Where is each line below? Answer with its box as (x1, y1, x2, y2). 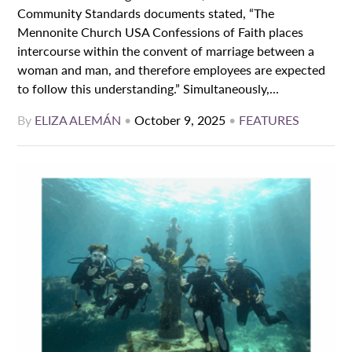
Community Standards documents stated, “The (17, 3, 275, 22)
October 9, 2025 (134, 110, 226, 129)
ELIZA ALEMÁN (35, 110, 122, 129)
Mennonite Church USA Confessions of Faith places (17, 22, 304, 41)
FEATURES (239, 110, 300, 129)
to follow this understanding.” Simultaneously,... (17, 79, 280, 97)
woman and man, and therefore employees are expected (17, 60, 326, 79)
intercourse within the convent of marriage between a (17, 41, 315, 60)
